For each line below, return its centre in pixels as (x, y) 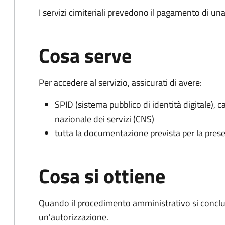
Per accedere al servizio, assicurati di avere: (120, 83)
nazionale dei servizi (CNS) (104, 119)
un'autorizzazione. (74, 217)
